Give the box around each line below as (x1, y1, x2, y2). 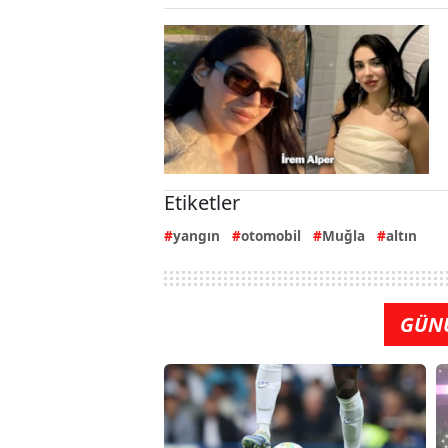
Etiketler (164, 189, 240, 217)
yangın (173, 226, 220, 246)
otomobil (241, 226, 301, 246)
